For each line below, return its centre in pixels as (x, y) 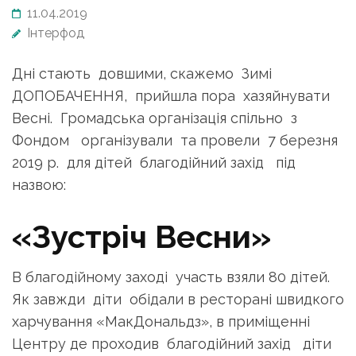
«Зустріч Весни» (141, 236)
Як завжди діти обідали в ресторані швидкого (178, 299)
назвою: (39, 185)
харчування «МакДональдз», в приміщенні (161, 321)
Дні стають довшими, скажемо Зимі (144, 74)
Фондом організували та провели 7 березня (175, 140)
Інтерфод (56, 33)
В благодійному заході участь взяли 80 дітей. (171, 277)
